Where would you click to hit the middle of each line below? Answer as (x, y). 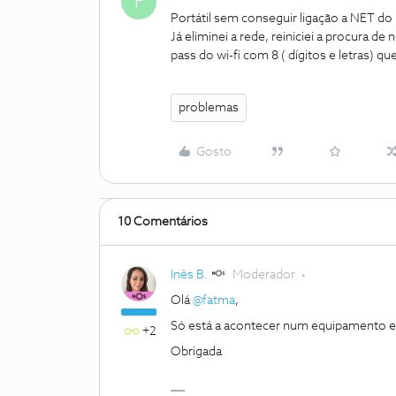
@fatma (214, 301)
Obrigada (196, 352)
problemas (209, 108)
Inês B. (189, 275)
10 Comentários (163, 222)
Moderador (264, 275)
